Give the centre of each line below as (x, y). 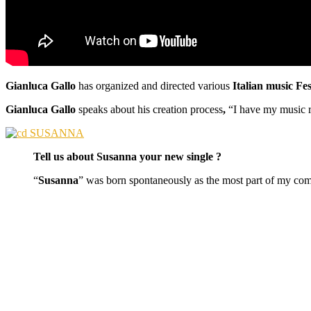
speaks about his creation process (151, 109)
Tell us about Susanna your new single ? (127, 156)
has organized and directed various (155, 85)
